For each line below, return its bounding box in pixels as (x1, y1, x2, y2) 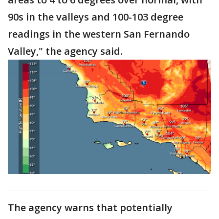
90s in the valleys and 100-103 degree (8, 10, 183, 23)
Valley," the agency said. (8, 44, 125, 58)
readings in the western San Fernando (8, 27, 190, 41)
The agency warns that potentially (8, 200, 173, 214)
